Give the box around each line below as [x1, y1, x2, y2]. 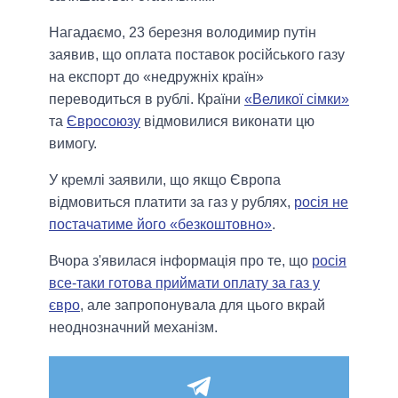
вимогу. [49, 136, 97, 152]
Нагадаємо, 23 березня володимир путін [49, 25, 316, 41]
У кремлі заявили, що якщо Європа [49, 172, 281, 188]
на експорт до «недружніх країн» [49, 69, 264, 85]
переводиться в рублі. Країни [49, 92, 244, 107]
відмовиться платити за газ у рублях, [49, 195, 294, 211]
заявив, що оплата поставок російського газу [49, 47, 345, 63]
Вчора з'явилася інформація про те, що [49, 253, 312, 269]
